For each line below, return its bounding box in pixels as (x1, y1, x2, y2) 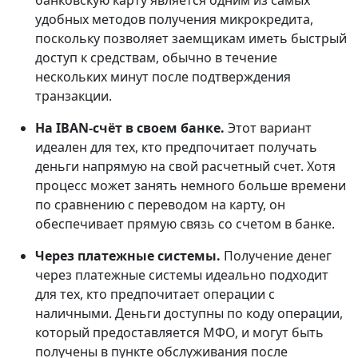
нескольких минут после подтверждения (35, 68, 291, 86)
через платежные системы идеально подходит (35, 266, 328, 284)
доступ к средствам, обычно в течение (35, 49, 277, 67)
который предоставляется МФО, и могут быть (35, 324, 324, 342)
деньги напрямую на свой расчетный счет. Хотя (35, 157, 336, 176)
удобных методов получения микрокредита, (35, 10, 313, 29)
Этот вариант (228, 119, 312, 137)
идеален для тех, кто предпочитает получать (35, 138, 317, 157)
